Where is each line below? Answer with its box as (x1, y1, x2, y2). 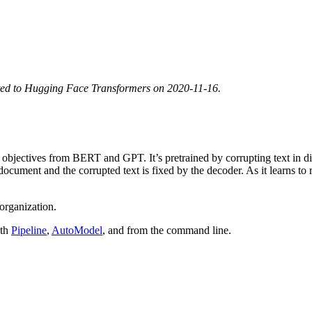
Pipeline (11, 224, 47, 237)
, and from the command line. (102, 224, 231, 237)
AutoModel (52, 224, 102, 237)
